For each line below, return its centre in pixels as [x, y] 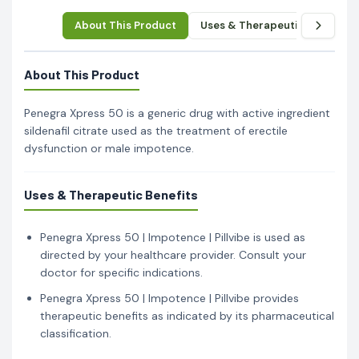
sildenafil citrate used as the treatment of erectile [156, 130]
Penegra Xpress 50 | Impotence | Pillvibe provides [169, 298]
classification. [76, 333]
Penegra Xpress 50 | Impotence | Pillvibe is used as [173, 237]
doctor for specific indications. [121, 272]
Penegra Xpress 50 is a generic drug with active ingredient [177, 113]
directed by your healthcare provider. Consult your [173, 254]
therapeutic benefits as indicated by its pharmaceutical [187, 315]
